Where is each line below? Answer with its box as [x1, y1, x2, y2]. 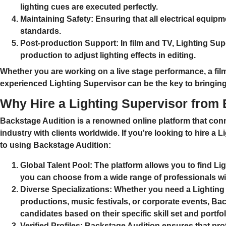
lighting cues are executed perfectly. [20, 2, 158, 11]
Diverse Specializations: [20, 185, 112, 194]
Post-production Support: [20, 38, 119, 47]
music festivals [71, 197, 128, 206]
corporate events [142, 197, 207, 206]
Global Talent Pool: [20, 160, 92, 169]
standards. [20, 26, 61, 35]
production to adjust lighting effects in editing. [20, 50, 196, 60]
